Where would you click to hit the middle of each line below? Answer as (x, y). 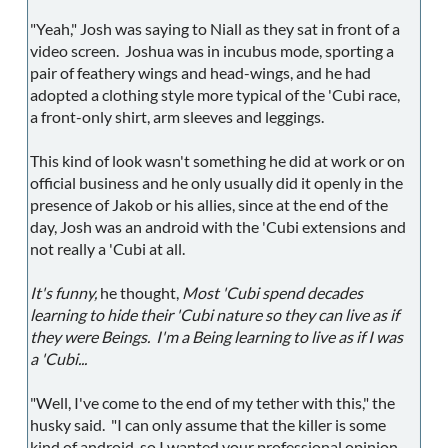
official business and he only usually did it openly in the (216, 183)
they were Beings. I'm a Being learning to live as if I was (216, 337)
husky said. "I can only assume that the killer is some (208, 425)
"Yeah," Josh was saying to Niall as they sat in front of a (215, 29)
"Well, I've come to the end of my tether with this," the (212, 403)
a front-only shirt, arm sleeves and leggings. (177, 117)
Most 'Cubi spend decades (272, 293)
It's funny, (63, 293)
